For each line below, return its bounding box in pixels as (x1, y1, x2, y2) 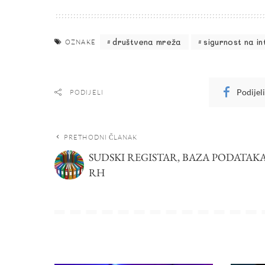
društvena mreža (112, 37, 182, 47)
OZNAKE (65, 37, 96, 46)
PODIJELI (70, 88, 104, 96)
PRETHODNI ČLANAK (64, 132, 138, 141)
